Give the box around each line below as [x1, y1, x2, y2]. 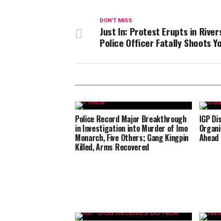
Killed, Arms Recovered [75, 141, 149, 153]
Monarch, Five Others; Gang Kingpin [75, 132, 189, 144]
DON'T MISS [100, 17, 132, 24]
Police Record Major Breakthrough [75, 113, 186, 125]
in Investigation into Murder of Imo [75, 122, 188, 134]
